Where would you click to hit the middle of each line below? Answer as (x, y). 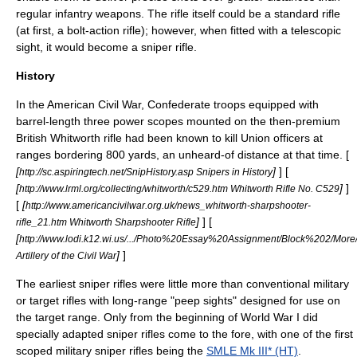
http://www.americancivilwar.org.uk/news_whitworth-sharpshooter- (168, 205)
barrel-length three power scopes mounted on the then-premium (178, 121)
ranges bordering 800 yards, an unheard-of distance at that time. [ (182, 155)
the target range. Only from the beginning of (128, 317)
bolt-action (93, 30)
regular (35, 14)
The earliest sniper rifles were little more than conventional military (182, 284)
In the (31, 104)
